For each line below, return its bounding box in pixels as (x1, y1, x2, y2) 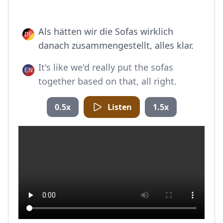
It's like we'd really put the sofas (38, 61, 173, 73)
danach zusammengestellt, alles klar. (38, 39, 194, 51)
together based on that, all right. (38, 75, 177, 87)
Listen (107, 102, 132, 112)
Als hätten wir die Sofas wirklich (38, 25, 173, 37)
